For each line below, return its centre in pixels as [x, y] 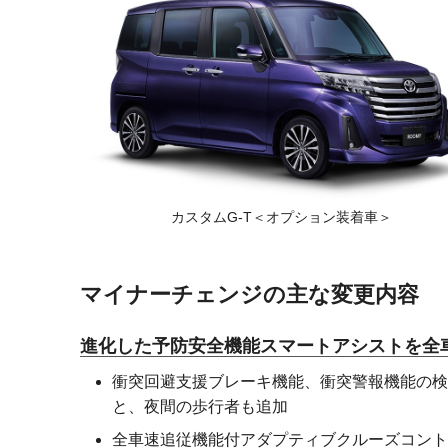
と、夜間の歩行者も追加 [200, 406]
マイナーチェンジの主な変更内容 [249, 294]
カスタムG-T [211, 216]
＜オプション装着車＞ [321, 216]
